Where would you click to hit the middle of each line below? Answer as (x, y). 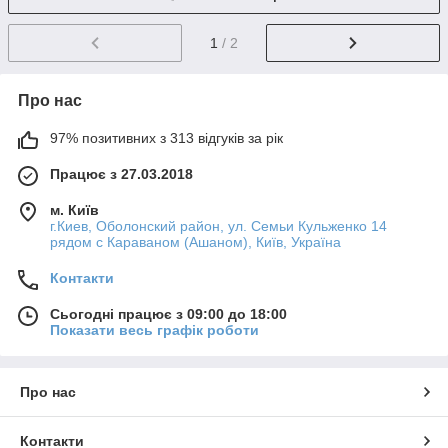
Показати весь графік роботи (154, 329)
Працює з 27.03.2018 (121, 173)
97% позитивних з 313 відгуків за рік (166, 137)
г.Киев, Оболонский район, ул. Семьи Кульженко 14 (218, 225)
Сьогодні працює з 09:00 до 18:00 (168, 313)
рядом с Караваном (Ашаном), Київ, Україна (195, 241)
